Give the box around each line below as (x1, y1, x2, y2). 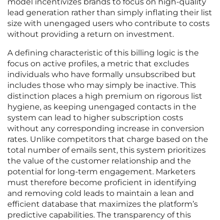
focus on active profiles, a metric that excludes (7, 59, 189, 69)
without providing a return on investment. (7, 29, 174, 39)
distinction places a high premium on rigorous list (7, 91, 202, 101)
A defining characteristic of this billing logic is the (7, 48, 199, 58)
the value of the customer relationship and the (7, 156, 191, 166)
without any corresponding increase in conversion (7, 124, 204, 134)
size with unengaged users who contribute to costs (7, 19, 210, 28)
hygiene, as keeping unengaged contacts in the (7, 102, 196, 112)
